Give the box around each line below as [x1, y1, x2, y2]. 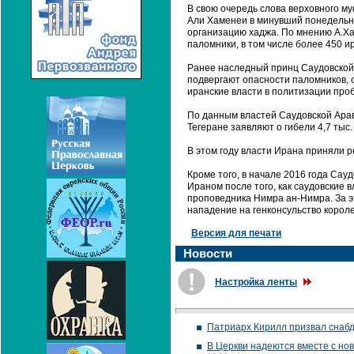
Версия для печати [191, 228, 281, 239]
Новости [183, 247, 232, 260]
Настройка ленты [215, 277, 297, 288]
